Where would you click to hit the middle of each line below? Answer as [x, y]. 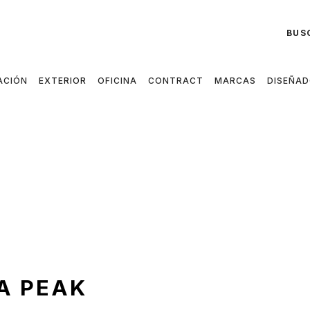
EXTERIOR [63, 81]
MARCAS [235, 81]
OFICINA [117, 81]
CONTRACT [176, 81]
